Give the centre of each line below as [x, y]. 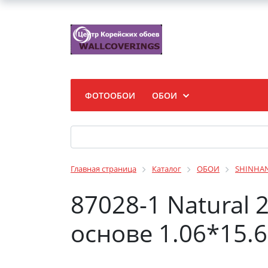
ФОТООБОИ [110, 95]
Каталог [167, 169]
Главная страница [103, 169]
